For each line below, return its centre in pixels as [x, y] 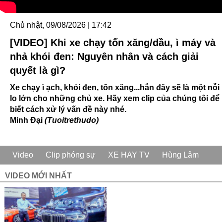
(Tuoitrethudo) [72, 120]
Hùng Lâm [180, 155]
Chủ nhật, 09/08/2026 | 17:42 [61, 25]
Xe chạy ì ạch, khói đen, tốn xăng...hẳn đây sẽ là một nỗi [115, 87]
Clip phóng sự [71, 155]
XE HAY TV [129, 155]
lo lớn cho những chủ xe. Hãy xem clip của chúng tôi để [115, 98]
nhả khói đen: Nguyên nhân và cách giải [104, 56]
